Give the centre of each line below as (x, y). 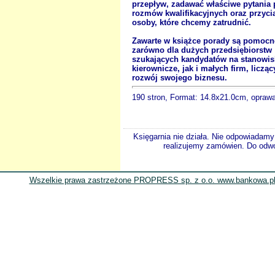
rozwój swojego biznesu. (180, 77)
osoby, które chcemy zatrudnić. (192, 22)
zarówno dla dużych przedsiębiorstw (202, 50)
